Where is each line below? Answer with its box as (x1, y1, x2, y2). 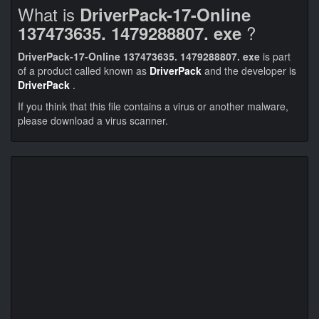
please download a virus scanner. (18, 113, 168, 127)
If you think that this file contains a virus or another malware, (18, 99, 288, 113)
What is (18, 1, 80, 26)
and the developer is (202, 63, 296, 78)
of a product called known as (18, 63, 150, 78)
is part (260, 49, 291, 63)
